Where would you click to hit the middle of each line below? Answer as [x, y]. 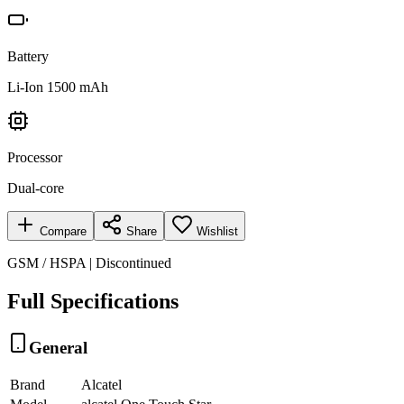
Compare [61, 231]
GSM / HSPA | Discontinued [89, 262]
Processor [35, 157]
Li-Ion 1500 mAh [58, 87]
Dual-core [36, 188]
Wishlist [217, 231]
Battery [28, 56]
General [58, 347]
